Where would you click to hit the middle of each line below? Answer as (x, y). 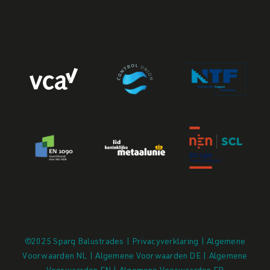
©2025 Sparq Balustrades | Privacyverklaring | (116, 242)
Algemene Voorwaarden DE (148, 256)
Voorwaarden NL (55, 256)
